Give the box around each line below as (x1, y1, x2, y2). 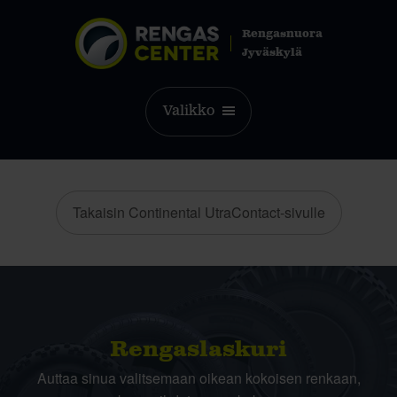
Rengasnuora (241, 27, 323, 42)
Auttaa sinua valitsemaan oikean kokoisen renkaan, (36, 368, 361, 388)
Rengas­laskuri (110, 336, 287, 364)
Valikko (162, 102, 214, 121)
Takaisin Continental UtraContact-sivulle (72, 202, 325, 222)
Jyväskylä (241, 45, 302, 60)
